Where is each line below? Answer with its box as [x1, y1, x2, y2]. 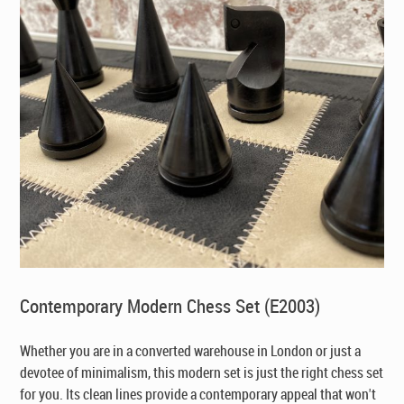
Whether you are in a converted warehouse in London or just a [20, 340, 362, 361]
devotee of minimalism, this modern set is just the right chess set [20, 362, 384, 382]
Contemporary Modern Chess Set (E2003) [20, 292, 321, 318]
